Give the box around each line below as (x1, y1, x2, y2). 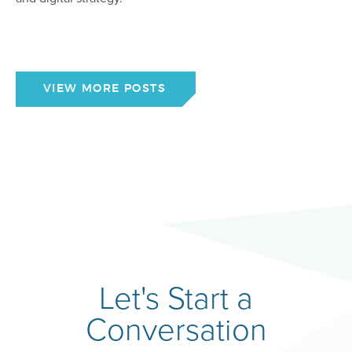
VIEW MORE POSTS (43, 83, 166, 95)
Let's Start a (99, 275, 253, 319)
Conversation (85, 306, 267, 350)
